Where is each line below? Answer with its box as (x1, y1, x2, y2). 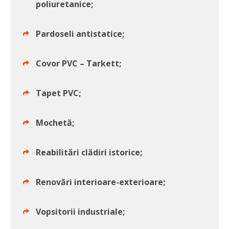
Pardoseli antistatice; (36, 28, 124, 40)
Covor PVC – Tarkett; (36, 58, 121, 70)
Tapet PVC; (36, 87, 81, 99)
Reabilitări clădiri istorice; (36, 147, 142, 158)
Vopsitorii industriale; (36, 206, 125, 218)
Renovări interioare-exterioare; (36, 176, 165, 188)
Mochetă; (36, 117, 74, 129)
